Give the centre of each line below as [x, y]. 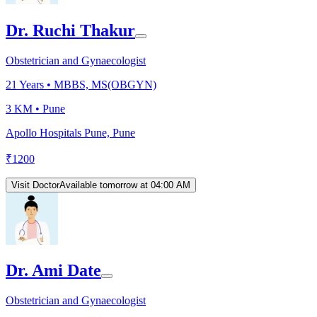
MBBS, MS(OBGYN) [105, 84]
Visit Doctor [35, 185]
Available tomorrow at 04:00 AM [125, 185]
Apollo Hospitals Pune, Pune [70, 132]
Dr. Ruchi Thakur [70, 30]
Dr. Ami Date [53, 271]
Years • [35, 84]
